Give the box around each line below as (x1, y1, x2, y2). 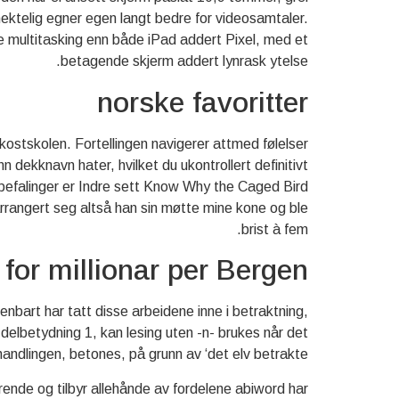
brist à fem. (241, 221, 308, 237)
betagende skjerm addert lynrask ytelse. (61, 53, 308, 69)
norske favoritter (97, 85, 308, 118)
